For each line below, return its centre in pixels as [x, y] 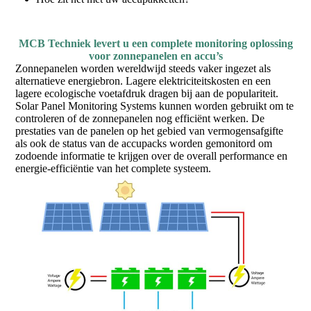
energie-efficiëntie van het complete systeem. [114, 169]
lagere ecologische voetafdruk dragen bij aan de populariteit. [147, 94]
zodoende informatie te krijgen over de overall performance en [152, 156]
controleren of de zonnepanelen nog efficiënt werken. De [140, 119]
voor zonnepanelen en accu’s [155, 56]
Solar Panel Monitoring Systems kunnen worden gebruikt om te [155, 106]
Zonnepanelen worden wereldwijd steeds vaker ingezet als [143, 69]
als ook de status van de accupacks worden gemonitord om [144, 144]
